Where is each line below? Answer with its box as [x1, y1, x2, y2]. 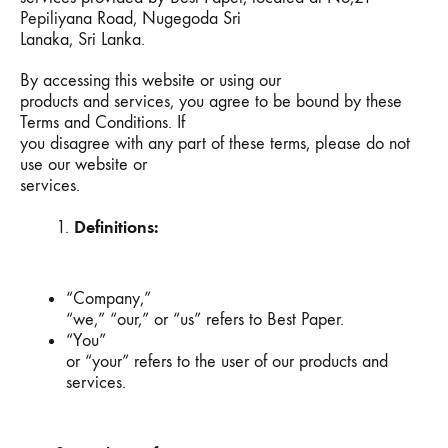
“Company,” [66, 288, 151, 309]
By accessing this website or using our [20, 70, 281, 91]
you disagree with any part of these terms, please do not [20, 133, 410, 154]
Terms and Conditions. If [20, 112, 185, 133]
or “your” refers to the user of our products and [66, 351, 388, 372]
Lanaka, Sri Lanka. [20, 29, 145, 50]
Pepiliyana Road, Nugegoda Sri [20, 8, 241, 29]
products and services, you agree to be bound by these [20, 91, 402, 112]
